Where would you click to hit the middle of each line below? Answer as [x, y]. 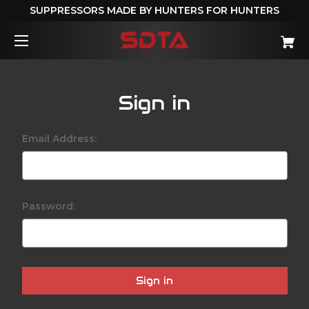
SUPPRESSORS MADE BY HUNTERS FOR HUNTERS [154, 10]
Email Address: [59, 138]
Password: [48, 206]
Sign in [154, 102]
